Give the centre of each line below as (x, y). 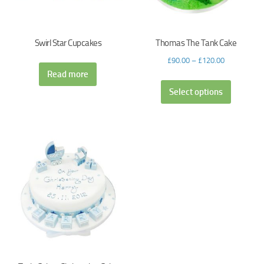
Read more (68, 74)
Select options (196, 92)
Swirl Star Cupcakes (68, 43)
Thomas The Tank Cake (196, 43)
